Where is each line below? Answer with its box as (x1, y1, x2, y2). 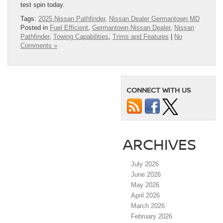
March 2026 (131, 202, 165, 210)
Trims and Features (112, 32, 169, 40)
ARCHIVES (123, 133, 196, 154)
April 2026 (131, 191, 160, 199)
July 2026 (131, 160, 159, 168)
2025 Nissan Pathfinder (38, 14, 105, 22)
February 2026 (131, 212, 172, 220)
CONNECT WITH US (126, 85, 191, 95)
